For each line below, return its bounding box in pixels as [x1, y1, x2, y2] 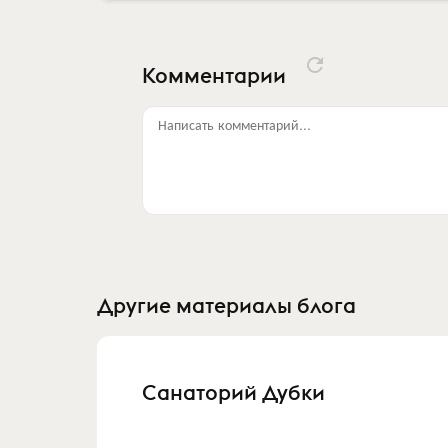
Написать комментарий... [158, 113, 311, 134]
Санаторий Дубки [142, 378, 325, 406]
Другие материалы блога [97, 291, 356, 319]
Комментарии [142, 62, 291, 90]
